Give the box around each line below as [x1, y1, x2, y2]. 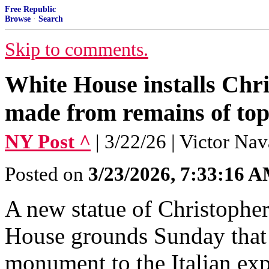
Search [38, 14, 63, 23]
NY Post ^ [5, 131, 91, 153]
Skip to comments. [5, 39, 148, 60]
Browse [5, 14, 31, 23]
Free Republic [5, 5, 56, 14]
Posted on [5, 163, 88, 185]
